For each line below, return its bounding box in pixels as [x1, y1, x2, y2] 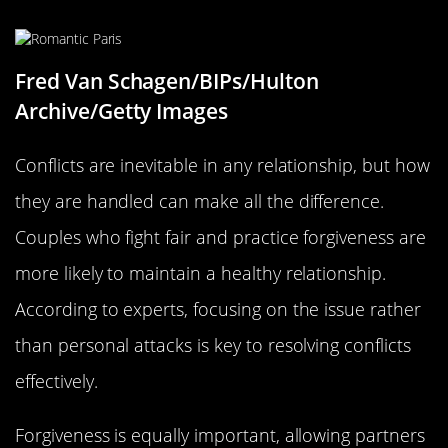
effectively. [15, 369, 98, 394]
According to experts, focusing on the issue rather [15, 297, 421, 322]
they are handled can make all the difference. [15, 189, 385, 214]
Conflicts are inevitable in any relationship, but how [15, 153, 430, 178]
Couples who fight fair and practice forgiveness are [15, 225, 426, 250]
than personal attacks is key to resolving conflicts [15, 333, 411, 358]
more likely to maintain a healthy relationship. [15, 261, 387, 286]
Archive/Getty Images [15, 97, 229, 126]
